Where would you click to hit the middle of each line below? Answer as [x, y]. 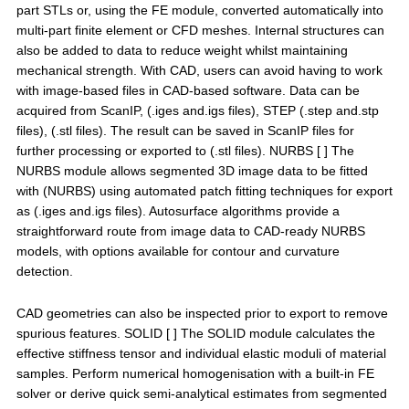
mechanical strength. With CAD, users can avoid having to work [199, 70]
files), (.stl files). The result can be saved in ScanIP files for [185, 131]
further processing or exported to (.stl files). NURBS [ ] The [185, 151]
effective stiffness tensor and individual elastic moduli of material [201, 353]
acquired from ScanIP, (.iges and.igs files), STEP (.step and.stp [197, 110]
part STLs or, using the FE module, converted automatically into [199, 10]
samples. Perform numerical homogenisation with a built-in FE [195, 373]
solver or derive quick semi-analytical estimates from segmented [201, 393]
